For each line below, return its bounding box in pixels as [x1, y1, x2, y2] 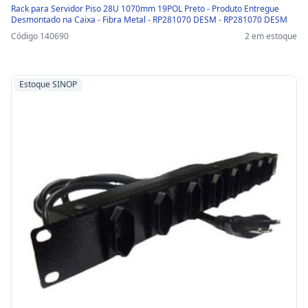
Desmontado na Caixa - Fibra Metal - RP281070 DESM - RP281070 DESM [11, 14, 287, 26]
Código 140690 [11, 30, 69, 43]
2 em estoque [245, 30, 297, 43]
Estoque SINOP [19, 78, 77, 91]
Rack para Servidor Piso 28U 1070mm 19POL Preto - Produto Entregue [11, 3, 279, 15]
